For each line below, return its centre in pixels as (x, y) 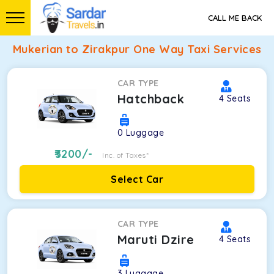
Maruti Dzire (156, 239)
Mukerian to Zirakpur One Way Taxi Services (137, 49)
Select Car (137, 179)
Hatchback (151, 99)
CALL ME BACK (235, 18)
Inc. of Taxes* (126, 155)
